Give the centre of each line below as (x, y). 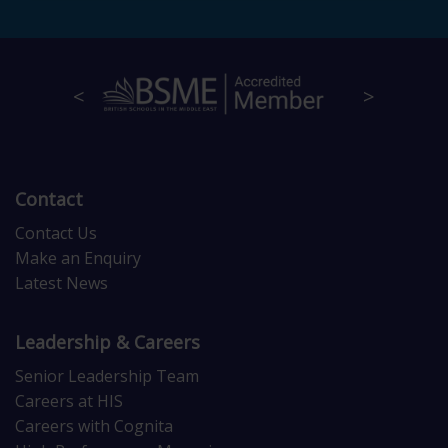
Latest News (61, 283)
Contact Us (56, 233)
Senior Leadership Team (107, 376)
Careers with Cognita (94, 426)
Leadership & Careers (107, 342)
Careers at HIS (69, 401)
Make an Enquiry (78, 258)
